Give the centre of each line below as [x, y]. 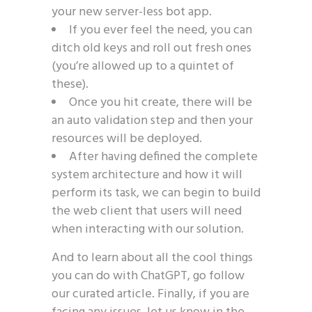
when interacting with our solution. [148, 229]
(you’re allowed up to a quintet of [143, 67]
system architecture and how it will [147, 175]
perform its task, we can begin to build [156, 193]
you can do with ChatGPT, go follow [148, 276]
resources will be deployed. [127, 139]
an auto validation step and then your [152, 121]
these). [70, 85]
